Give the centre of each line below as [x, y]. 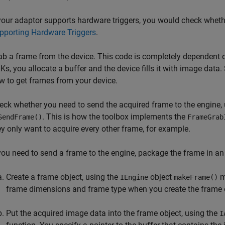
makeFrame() [196, 177]
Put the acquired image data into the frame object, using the [113, 213]
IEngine [134, 177]
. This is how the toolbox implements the [115, 117]
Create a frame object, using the [63, 177]
